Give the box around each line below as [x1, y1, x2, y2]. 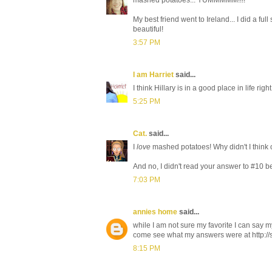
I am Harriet [133, 70, 174, 79]
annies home [133, 207, 177, 216]
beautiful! [133, 24, 163, 33]
